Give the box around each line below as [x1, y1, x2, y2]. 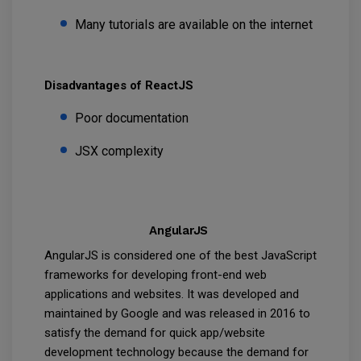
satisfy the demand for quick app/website [44, 326, 265, 341]
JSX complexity [75, 143, 167, 160]
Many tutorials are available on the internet [75, 17, 316, 33]
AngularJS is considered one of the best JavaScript [44, 248, 317, 263]
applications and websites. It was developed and [44, 287, 299, 302]
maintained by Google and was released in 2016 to [44, 306, 310, 322]
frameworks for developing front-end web [44, 268, 267, 283]
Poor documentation [75, 110, 192, 127]
